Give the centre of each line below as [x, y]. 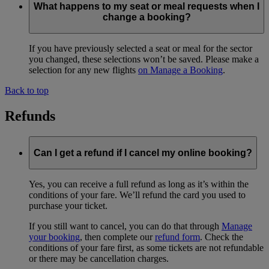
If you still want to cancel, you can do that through [125, 226]
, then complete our [117, 237]
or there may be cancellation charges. [99, 259]
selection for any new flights [83, 70]
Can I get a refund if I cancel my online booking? [143, 153]
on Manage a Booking [180, 70]
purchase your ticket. [68, 206]
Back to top [27, 91]
